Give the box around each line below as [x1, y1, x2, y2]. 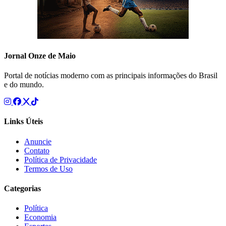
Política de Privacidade [24, 155, 97, 164]
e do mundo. [4, 80, 44, 89]
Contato [24, 146, 49, 155]
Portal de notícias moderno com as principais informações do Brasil [4, 71, 217, 80]
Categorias [4, 184, 41, 193]
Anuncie [24, 137, 51, 146]
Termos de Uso [24, 164, 73, 173]
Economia [24, 213, 56, 222]
